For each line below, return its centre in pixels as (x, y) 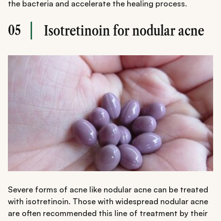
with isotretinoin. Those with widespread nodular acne (108, 202)
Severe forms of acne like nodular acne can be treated (108, 190)
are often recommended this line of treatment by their (108, 213)
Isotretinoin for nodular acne (124, 31)
